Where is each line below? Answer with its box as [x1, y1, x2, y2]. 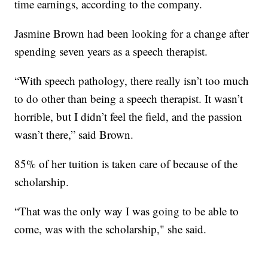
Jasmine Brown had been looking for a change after [14, 25, 249, 41]
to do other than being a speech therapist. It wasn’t [14, 90, 243, 106]
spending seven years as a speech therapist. [14, 43, 208, 59]
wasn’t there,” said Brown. [14, 126, 134, 142]
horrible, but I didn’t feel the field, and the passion [14, 108, 243, 124]
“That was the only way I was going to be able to [14, 203, 239, 218]
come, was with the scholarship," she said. [14, 221, 207, 236]
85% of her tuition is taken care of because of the [14, 156, 238, 171]
